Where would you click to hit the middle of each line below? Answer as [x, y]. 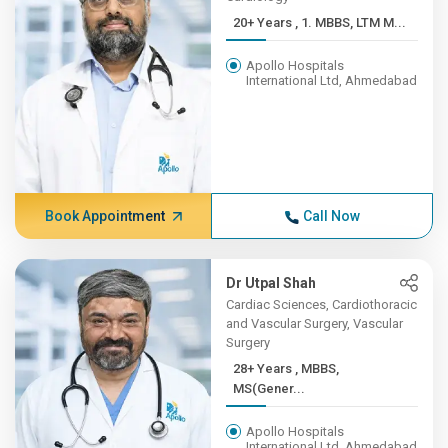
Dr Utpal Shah [271, 283]
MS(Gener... [269, 388]
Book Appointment [104, 216]
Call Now [331, 216]
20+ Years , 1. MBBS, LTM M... [351, 22]
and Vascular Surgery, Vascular [315, 323]
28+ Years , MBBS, [264, 368]
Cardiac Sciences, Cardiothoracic [322, 304]
